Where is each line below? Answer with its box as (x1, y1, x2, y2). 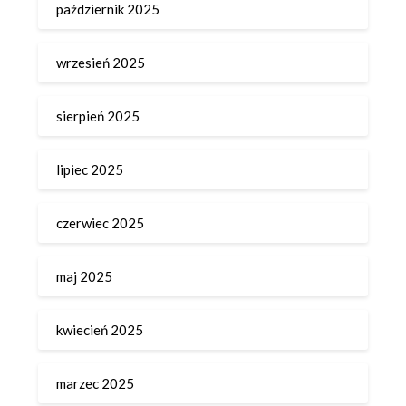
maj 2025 (56, 268, 113, 285)
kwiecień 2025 (56, 322, 144, 339)
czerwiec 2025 (56, 215, 145, 232)
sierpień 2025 (56, 108, 140, 125)
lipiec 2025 (56, 161, 124, 179)
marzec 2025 (56, 375, 135, 392)
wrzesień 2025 (56, 54, 146, 72)
